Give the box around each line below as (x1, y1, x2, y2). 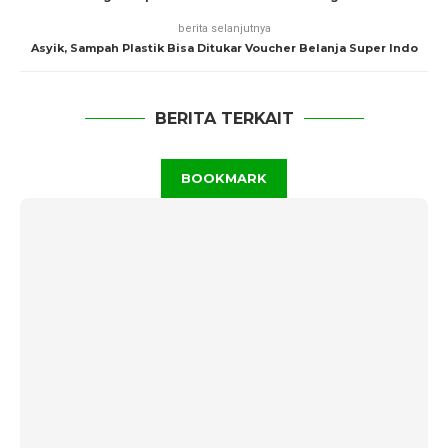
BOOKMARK (181, 170, 267, 186)
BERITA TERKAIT (154, 109, 294, 128)
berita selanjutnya (177, 22, 271, 35)
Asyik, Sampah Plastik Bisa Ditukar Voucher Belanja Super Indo (30, 41, 418, 55)
